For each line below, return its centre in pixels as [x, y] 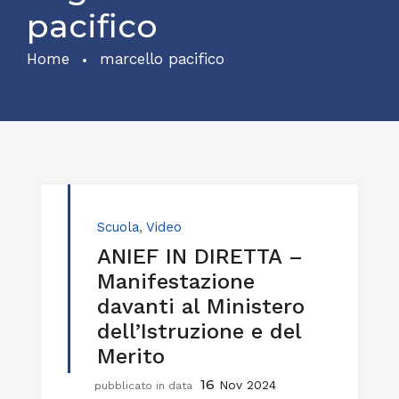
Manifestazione [176, 281]
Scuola [118, 227]
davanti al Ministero [201, 306]
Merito [131, 356]
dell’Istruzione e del [199, 331]
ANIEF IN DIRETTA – [200, 256]
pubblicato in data [145, 386]
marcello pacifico [162, 59]
